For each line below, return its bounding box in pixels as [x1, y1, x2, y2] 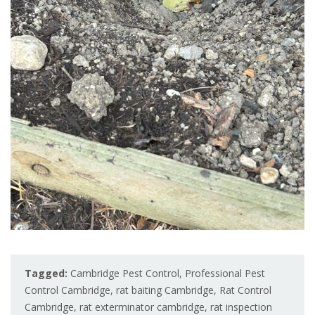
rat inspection [210, 300, 272, 314]
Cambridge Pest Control [70, 266, 179, 280]
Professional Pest [185, 266, 265, 280]
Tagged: [25, 266, 67, 280]
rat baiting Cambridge [116, 283, 214, 297]
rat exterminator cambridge [79, 300, 205, 314]
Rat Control [219, 283, 271, 297]
